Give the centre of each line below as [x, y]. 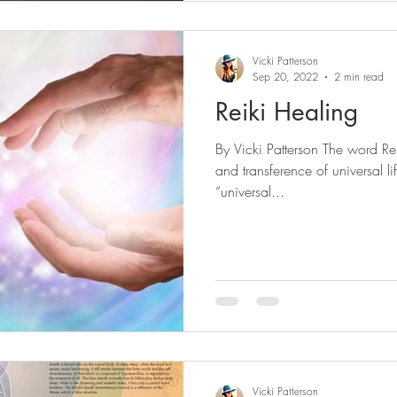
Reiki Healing [287, 112]
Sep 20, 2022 [285, 77]
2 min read [359, 77]
